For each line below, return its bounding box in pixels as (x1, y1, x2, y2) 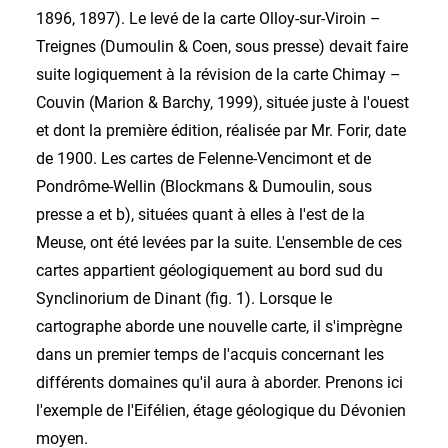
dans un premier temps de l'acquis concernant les (36, 345, 384, 364)
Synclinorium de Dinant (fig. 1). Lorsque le (36, 289, 332, 308)
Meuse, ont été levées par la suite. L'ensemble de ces (36, 233, 402, 252)
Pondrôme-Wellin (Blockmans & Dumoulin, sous (36, 177, 372, 196)
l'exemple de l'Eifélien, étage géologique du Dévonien (36, 401, 406, 420)
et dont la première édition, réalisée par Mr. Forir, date (36, 121, 406, 140)
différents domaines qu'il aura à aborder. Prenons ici (36, 373, 403, 392)
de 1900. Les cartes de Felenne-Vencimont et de (36, 149, 371, 168)
